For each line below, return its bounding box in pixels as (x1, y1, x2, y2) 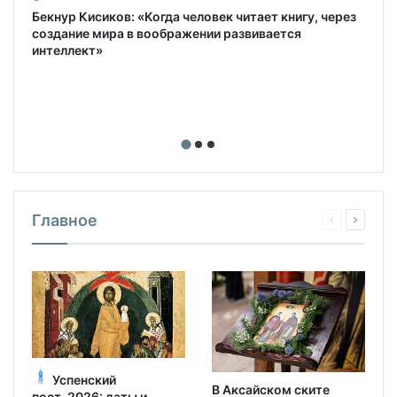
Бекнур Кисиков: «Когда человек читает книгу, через (32, 9, 356, 25)
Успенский (52, 371, 116, 387)
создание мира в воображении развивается (32, 26, 301, 42)
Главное (32, 210, 97, 230)
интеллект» (32, 43, 103, 58)
